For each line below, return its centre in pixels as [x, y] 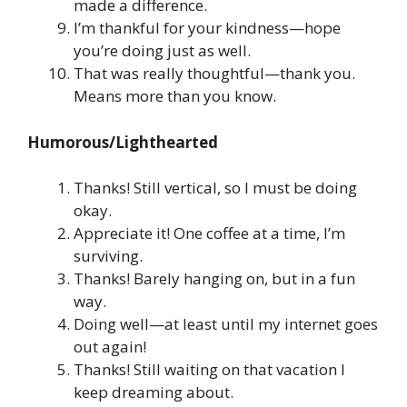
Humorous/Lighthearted [123, 142]
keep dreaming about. [154, 392]
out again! [110, 347]
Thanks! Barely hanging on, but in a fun [214, 279]
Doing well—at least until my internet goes [226, 324]
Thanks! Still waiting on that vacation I [209, 370]
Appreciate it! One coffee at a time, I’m [209, 233]
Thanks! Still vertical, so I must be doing [215, 188]
